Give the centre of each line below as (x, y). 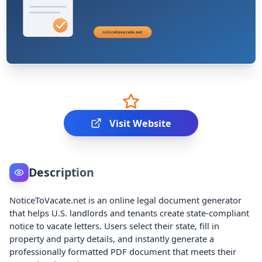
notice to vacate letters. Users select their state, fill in (115, 225)
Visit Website (141, 123)
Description (61, 173)
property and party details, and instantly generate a (112, 238)
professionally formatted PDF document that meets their (123, 251)
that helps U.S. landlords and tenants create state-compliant (130, 213)
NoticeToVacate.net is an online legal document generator (126, 200)
